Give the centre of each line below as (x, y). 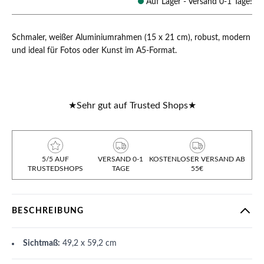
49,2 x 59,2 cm (88, 243)
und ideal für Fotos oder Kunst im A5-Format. (94, 51)
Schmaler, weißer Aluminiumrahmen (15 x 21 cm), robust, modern (131, 38)
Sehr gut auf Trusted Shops (132, 105)
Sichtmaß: (42, 243)
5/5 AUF (55, 159)
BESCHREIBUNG (48, 211)
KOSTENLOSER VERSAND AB (197, 159)
